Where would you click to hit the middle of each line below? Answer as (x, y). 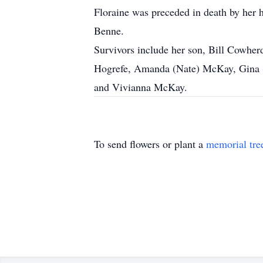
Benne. (109, 31)
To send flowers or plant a (150, 144)
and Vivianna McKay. (141, 87)
